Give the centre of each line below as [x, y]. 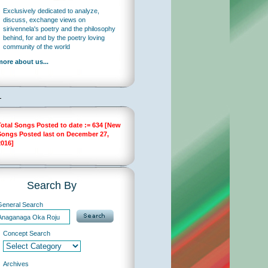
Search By [52, 185]
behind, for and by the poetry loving [54, 38]
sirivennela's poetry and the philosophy [59, 29]
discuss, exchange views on [44, 20]
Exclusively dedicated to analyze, [51, 11]
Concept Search [27, 233]
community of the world [36, 47]
